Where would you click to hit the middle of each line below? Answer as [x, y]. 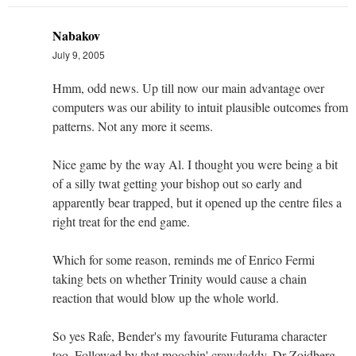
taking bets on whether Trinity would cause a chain [180, 278]
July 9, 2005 [79, 54]
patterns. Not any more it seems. [133, 126]
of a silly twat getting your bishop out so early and [177, 183]
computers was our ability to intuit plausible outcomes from [200, 106]
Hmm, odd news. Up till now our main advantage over [188, 87]
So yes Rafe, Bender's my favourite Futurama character [190, 335]
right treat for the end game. [121, 221]
